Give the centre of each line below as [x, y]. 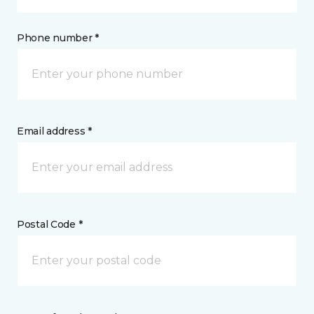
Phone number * [58, 38]
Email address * [54, 131]
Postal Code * [50, 224]
